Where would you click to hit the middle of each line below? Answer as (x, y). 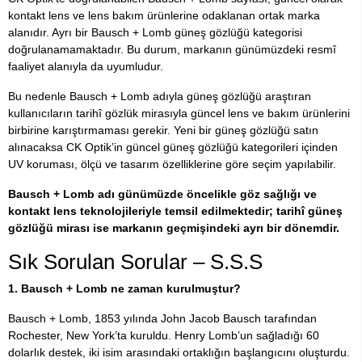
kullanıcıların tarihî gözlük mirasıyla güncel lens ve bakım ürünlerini (179, 113)
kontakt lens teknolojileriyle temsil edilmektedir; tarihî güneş (175, 210)
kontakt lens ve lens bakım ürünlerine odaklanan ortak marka (164, 15)
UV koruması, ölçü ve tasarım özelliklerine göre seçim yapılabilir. (172, 164)
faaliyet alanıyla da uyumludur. (86, 66)
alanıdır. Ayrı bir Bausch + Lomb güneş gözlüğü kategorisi (155, 32)
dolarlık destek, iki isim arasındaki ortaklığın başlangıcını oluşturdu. (179, 352)
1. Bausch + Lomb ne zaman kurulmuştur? (124, 288)
